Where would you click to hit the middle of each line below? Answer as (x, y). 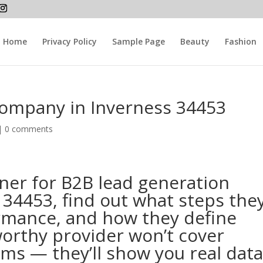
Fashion (240, 41)
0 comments (29, 129)
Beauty (195, 41)
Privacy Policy (69, 41)
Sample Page (138, 41)
